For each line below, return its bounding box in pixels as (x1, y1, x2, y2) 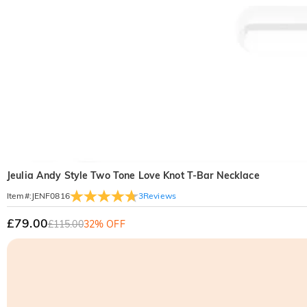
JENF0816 (31, 191, 70, 201)
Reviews (143, 190, 176, 201)
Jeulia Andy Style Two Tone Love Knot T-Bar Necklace (7, 169, 260, 182)
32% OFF (83, 218, 125, 230)
